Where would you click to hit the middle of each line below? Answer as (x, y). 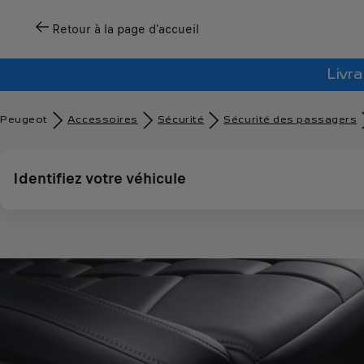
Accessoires (102, 120)
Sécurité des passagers (290, 120)
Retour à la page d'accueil (126, 29)
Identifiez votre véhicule (100, 178)
